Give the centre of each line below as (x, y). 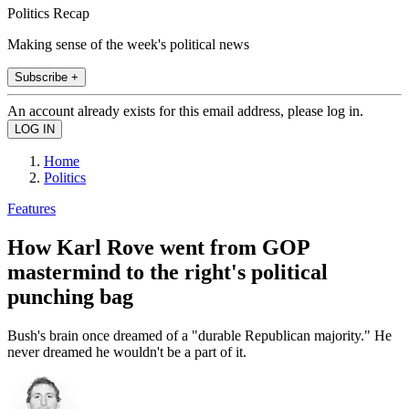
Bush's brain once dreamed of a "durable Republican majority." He (199, 335)
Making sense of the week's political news (128, 44)
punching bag (70, 296)
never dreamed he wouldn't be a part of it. (127, 351)
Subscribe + (47, 77)
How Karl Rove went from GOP (158, 247)
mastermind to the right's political (168, 272)
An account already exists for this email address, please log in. (185, 110)
